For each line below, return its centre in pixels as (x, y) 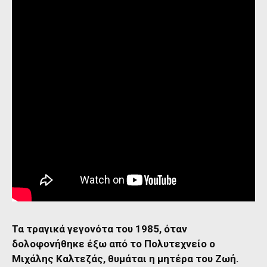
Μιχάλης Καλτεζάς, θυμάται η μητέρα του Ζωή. (125, 259)
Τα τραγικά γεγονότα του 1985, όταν (100, 229)
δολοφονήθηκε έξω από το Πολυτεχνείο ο (114, 244)
